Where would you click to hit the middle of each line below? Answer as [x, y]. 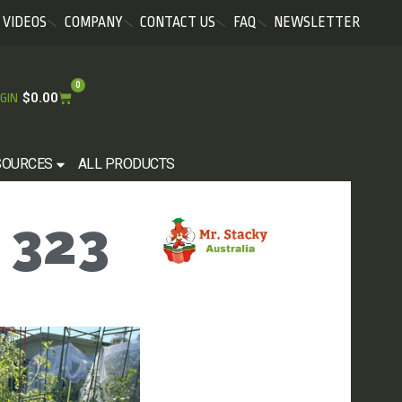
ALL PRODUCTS [126, 164]
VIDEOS [25, 22]
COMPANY [93, 22]
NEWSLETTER [317, 22]
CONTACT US [178, 22]
